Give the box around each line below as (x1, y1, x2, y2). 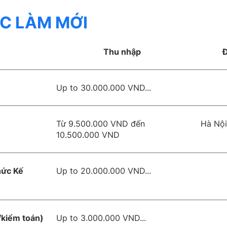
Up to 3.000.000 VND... (56, 213, 146, 223)
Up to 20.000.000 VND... (56, 166, 152, 176)
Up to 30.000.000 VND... (56, 83, 152, 93)
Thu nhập (103, 47, 141, 57)
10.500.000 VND (56, 130, 120, 140)
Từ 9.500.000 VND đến (56, 119, 145, 129)
